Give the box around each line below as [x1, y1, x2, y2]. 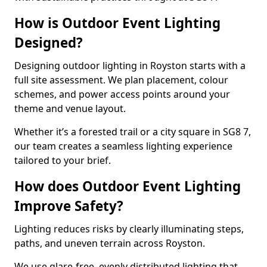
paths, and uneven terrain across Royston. [14, 237, 205, 250]
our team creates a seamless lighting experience [14, 139, 232, 153]
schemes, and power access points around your [14, 88, 230, 101]
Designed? [14, 33, 83, 52]
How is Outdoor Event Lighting [14, 14, 221, 32]
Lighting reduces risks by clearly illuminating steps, [14, 222, 244, 235]
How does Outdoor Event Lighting [14, 177, 241, 195]
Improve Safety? [14, 197, 123, 215]
